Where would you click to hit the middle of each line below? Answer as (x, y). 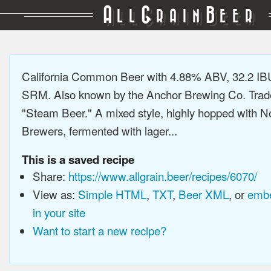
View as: (55, 194)
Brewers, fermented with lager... (100, 130)
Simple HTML (112, 194)
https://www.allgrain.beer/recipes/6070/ (162, 176)
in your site (59, 212)
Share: (50, 176)
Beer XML (203, 194)
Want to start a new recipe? (99, 230)
